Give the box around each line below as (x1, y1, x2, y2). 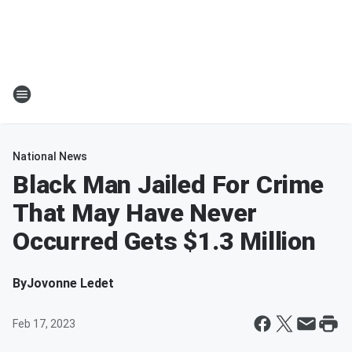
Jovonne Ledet (27, 276, 114, 291)
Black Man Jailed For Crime (13, 170, 324, 200)
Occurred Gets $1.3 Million (13, 226, 316, 256)
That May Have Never (13, 198, 258, 228)
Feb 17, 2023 (13, 317, 75, 330)
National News (13, 150, 87, 163)
